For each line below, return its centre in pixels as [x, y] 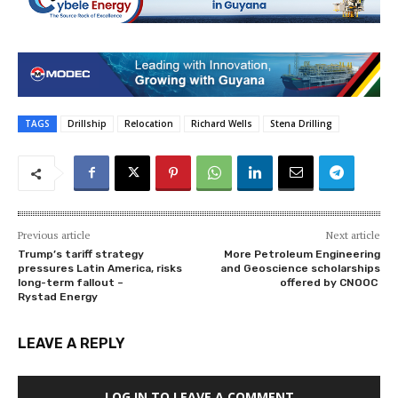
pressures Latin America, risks [100, 269]
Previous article [54, 235]
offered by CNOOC [330, 283]
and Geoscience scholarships [300, 269]
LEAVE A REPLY [72, 344]
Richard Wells [222, 124]
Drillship [87, 124]
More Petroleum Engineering [302, 255]
